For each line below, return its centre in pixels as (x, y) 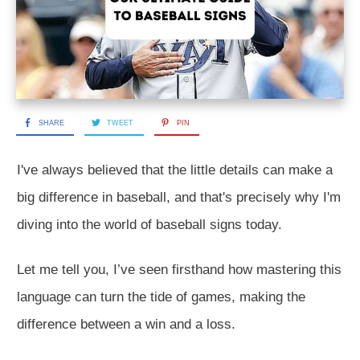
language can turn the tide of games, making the (161, 297)
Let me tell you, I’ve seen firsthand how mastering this (179, 269)
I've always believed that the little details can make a (175, 170)
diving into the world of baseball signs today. (151, 224)
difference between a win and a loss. (126, 324)
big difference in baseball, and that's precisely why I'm (179, 197)
